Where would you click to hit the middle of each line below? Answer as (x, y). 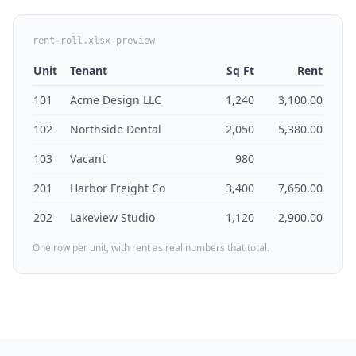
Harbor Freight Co (118, 188)
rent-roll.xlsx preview (94, 41)
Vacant (88, 159)
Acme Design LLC (116, 100)
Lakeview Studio (112, 217)
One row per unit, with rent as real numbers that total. (151, 248)
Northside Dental (116, 129)
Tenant (89, 70)
